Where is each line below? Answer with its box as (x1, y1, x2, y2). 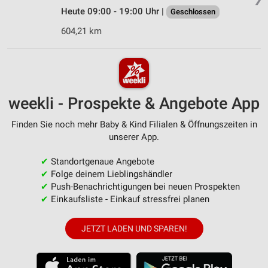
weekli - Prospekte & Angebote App (8, 93, 260, 113)
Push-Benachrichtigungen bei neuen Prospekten (48, 181, 240, 192)
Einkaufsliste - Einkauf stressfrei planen (48, 193, 209, 205)
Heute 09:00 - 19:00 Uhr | (61, 6, 166, 17)
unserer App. (109, 131, 159, 142)
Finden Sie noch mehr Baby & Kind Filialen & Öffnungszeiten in (11, 118, 257, 130)
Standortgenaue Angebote (48, 156, 154, 167)
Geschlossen (170, 7, 215, 17)
